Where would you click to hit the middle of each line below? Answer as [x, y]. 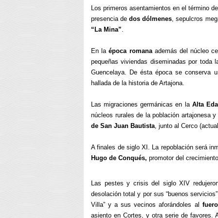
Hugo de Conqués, [119, 158]
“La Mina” [106, 29]
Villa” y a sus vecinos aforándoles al [147, 205]
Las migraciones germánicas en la [142, 104]
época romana [130, 51]
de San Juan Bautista [123, 126]
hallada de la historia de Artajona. [138, 83]
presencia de [110, 19]
